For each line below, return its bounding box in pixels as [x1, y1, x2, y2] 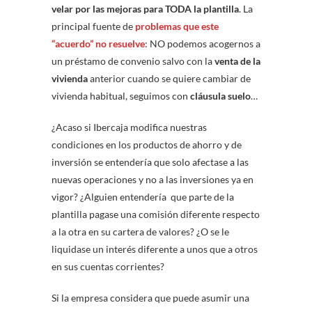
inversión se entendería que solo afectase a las [52, 156, 249, 169]
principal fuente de [52, 20, 135, 33]
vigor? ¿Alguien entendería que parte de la [52, 191, 234, 203]
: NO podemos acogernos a [145, 38, 260, 50]
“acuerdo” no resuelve [52, 38, 145, 50]
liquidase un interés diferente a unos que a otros [52, 243, 258, 256]
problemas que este [135, 20, 219, 33]
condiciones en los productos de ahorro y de [52, 139, 242, 151]
